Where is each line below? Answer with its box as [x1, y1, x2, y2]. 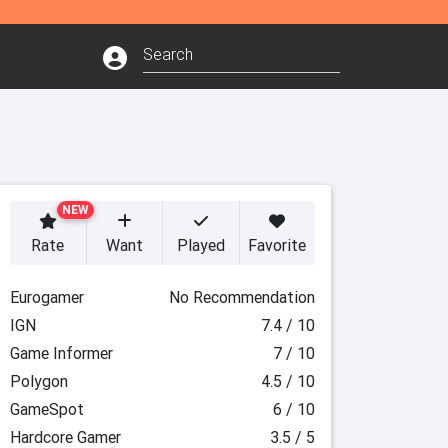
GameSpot [9, 399, 84, 419]
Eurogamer [9, 287, 84, 307]
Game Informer [9, 343, 113, 363]
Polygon [9, 371, 68, 391]
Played [176, 235, 225, 255]
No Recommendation [169, 287, 315, 307]
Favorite [248, 235, 307, 255]
